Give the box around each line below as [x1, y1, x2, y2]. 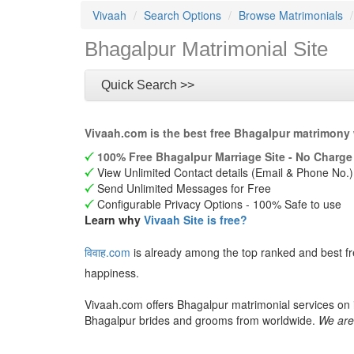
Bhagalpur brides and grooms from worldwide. [85, 312, 318, 328]
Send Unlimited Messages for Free [94, 180, 271, 196]
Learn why [85, 212, 144, 228]
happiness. [85, 265, 139, 281]
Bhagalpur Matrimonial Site [85, 37, 328, 61]
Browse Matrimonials [239, 7, 343, 23]
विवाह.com [85, 244, 130, 260]
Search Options [144, 7, 221, 23]
